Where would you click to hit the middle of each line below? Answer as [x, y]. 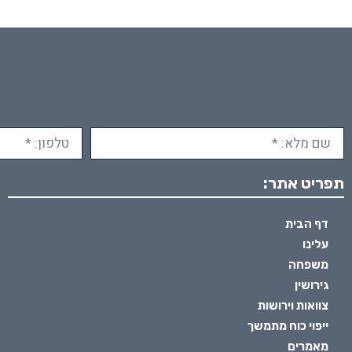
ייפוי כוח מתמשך [288, 326]
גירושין [312, 286]
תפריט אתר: [304, 183]
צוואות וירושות [293, 306]
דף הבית [307, 224]
